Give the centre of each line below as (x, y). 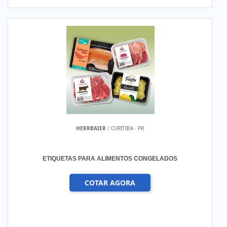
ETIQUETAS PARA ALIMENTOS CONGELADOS (110, 159)
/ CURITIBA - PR (125, 128)
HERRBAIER (91, 128)
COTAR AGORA (110, 183)
